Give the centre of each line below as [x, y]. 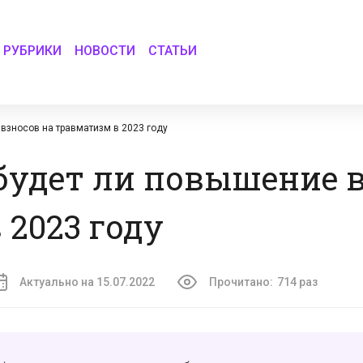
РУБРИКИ [33, 50]
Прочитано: [241, 282]
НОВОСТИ [105, 50]
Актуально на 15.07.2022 [87, 282]
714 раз [297, 282]
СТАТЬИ [173, 50]
